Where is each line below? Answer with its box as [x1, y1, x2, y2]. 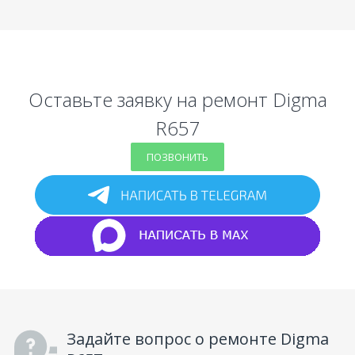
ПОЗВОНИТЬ [147, 149, 208, 164]
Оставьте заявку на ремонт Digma [28, 86, 327, 113]
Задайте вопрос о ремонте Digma [66, 327, 329, 349]
